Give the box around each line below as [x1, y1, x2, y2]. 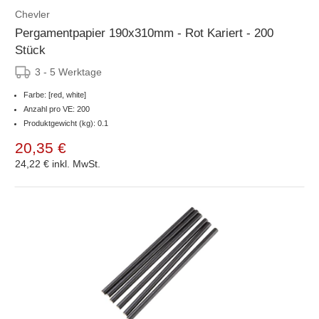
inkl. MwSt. [52, 157, 100, 169]
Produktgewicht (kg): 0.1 [23, 118, 108, 127]
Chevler [15, 8, 50, 20]
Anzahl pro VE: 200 [23, 104, 90, 113]
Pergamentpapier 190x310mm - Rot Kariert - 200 [15, 26, 273, 40]
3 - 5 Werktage [35, 66, 102, 78]
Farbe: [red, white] [23, 90, 86, 99]
